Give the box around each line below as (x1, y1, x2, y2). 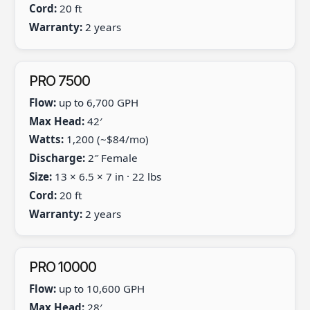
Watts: (28, 132, 64, 147)
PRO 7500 (28, 72, 90, 89)
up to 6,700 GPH (55, 95, 138, 109)
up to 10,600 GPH (55, 282, 145, 296)
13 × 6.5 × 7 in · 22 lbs (51, 169, 161, 183)
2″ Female (84, 151, 138, 165)
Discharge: (28, 151, 85, 165)
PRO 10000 (28, 259, 96, 276)
